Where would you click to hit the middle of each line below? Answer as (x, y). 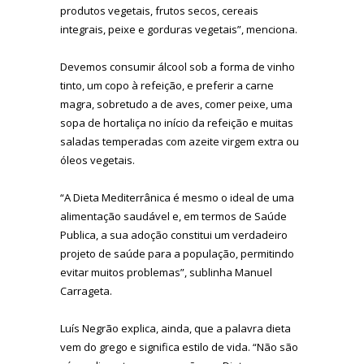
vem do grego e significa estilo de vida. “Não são (179, 347)
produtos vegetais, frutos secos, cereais (159, 10)
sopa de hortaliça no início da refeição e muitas (177, 122)
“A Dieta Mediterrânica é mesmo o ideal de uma (177, 197)
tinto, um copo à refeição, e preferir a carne (167, 85)
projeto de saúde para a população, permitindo (177, 253)
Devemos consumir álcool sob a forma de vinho (178, 66)
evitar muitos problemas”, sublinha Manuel (166, 272)
